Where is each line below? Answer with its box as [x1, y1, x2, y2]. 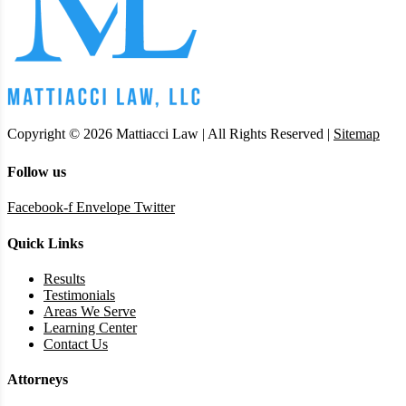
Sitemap [333, 126, 380, 142]
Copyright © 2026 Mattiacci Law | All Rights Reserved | [7, 126, 333, 142]
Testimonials [43, 286, 115, 303]
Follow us [7, 164, 66, 180]
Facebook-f [7, 199, 72, 216]
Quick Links [7, 235, 83, 251]
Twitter [134, 199, 175, 216]
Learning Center [43, 319, 137, 335]
